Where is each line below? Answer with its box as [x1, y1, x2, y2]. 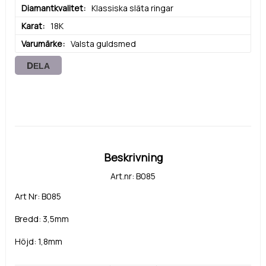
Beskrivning [103, 150, 163, 165]
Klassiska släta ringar [91, 2, 173, 14]
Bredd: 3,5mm [15, 213, 69, 225]
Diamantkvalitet [21, 2, 83, 14]
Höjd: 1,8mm [15, 236, 62, 248]
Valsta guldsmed [71, 38, 136, 50]
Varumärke [21, 38, 62, 50]
